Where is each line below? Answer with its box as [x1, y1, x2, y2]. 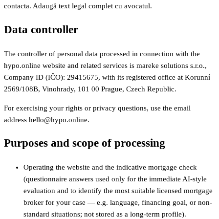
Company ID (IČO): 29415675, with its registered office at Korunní [4, 73, 210, 81]
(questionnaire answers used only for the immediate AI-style [23, 175, 207, 183]
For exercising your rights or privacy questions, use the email [4, 104, 191, 112]
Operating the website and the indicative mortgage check [23, 163, 197, 171]
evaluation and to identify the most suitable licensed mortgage [23, 186, 213, 195]
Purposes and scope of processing [4, 137, 165, 150]
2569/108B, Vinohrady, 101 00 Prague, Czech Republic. [4, 85, 176, 93]
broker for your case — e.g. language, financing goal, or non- [23, 198, 212, 206]
